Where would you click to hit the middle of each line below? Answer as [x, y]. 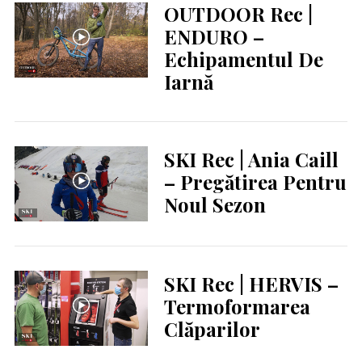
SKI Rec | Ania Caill [251, 160]
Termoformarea [237, 307]
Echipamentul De [243, 59]
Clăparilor [212, 329]
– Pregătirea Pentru [255, 182]
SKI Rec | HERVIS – [251, 284]
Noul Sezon [215, 205]
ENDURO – [214, 37]
